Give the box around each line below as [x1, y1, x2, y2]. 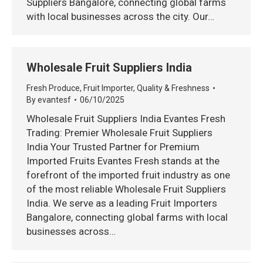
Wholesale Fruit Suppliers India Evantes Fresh [26, 113, 225, 124]
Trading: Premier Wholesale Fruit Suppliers [26, 127, 213, 139]
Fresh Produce [26, 83, 80, 93]
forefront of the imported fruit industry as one [26, 169, 230, 181]
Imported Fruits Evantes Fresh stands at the [26, 155, 220, 167]
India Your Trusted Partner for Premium [26, 141, 200, 153]
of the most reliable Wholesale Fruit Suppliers [26, 183, 226, 195]
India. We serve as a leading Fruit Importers [26, 197, 217, 209]
